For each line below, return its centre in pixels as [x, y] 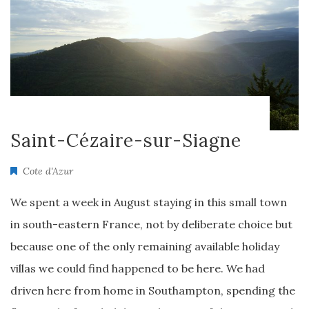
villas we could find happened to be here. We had [138, 268]
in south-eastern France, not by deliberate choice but [151, 224]
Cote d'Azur [48, 171]
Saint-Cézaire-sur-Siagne [126, 140]
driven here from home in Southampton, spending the [153, 290]
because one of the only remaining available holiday [145, 246]
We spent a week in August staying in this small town [149, 202]
